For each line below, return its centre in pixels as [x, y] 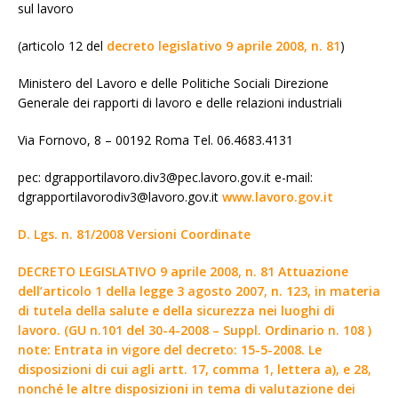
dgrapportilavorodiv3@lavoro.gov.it [120, 196]
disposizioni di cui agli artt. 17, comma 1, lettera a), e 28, [195, 369]
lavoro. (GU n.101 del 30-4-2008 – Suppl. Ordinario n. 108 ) [195, 330]
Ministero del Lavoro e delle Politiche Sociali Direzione [173, 83]
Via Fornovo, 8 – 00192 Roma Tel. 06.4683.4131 [155, 139]
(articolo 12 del [62, 45]
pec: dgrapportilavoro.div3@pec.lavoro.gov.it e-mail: [165, 177]
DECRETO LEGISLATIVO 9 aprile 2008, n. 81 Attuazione [183, 271]
